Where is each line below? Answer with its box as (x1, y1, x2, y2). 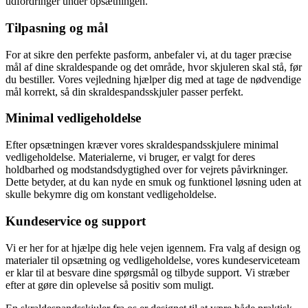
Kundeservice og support (5, 213, 146, 228)
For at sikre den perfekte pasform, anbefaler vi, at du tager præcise (5, 48, 291, 60)
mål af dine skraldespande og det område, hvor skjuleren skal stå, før (5, 60, 302, 73)
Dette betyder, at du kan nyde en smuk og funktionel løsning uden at (5, 176, 301, 188)
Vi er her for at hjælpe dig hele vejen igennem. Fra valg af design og (5, 241, 300, 254)
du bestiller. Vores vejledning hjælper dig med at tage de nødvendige (5, 73, 301, 85)
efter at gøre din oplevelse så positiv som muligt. (5, 278, 214, 291)
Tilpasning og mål (5, 20, 108, 35)
